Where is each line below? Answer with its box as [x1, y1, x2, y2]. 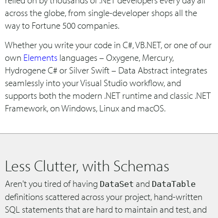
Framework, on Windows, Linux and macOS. [5, 102, 165, 114]
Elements [23, 52, 57, 63]
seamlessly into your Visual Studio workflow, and [5, 77, 181, 89]
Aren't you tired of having [5, 178, 100, 189]
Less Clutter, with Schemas [5, 156, 169, 175]
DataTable [152, 179, 196, 189]
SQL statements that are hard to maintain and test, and [5, 203, 207, 215]
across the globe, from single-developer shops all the [5, 7, 197, 18]
